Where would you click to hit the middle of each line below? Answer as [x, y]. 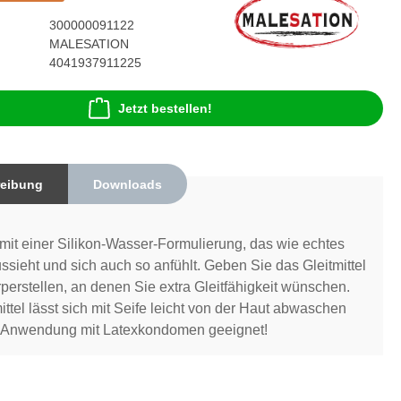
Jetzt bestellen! [165, 109]
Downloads [127, 184]
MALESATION [90, 44]
